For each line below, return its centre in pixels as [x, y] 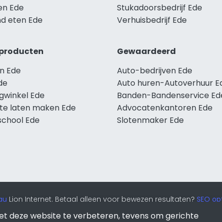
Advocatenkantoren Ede [165, 108]
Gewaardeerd [146, 51]
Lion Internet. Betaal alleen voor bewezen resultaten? [102, 199]
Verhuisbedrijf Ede [152, 20]
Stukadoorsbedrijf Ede [160, 7]
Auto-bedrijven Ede [155, 70]
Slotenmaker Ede [150, 120]
